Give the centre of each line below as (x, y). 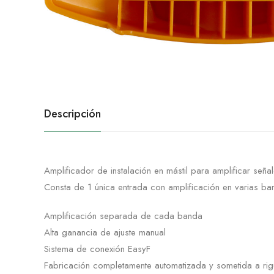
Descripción (72, 113)
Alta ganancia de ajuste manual (105, 232)
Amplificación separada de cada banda (123, 216)
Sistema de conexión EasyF (97, 249)
